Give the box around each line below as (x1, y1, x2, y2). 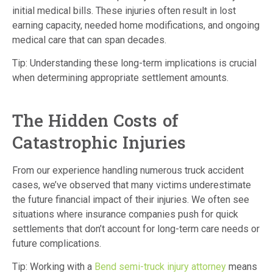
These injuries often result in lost (93, 4, 236, 16)
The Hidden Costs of (12, 108, 179, 132)
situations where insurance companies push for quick (12, 208, 238, 220)
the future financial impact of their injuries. (12, 193, 189, 205)
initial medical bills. (12, 4, 93, 16)
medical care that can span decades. (12, 34, 169, 46)
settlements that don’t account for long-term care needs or (12, 222, 260, 235)
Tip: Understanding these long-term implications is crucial (12, 57, 257, 69)
